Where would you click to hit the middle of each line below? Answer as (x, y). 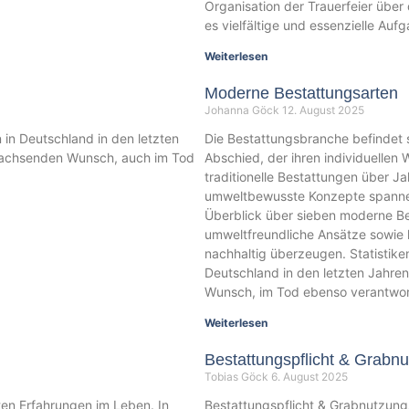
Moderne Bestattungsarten (301, 94)
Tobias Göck (238, 377)
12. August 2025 (323, 110)
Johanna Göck (243, 110)
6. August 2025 (309, 377)
